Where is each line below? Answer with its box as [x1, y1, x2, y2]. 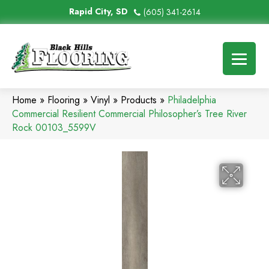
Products [121, 93, 157, 107]
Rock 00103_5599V [12, 121, 96, 135]
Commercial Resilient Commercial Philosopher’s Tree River [12, 107, 247, 121]
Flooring [47, 93, 80, 107]
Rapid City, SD [68, 5, 128, 17]
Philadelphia [168, 93, 216, 107]
